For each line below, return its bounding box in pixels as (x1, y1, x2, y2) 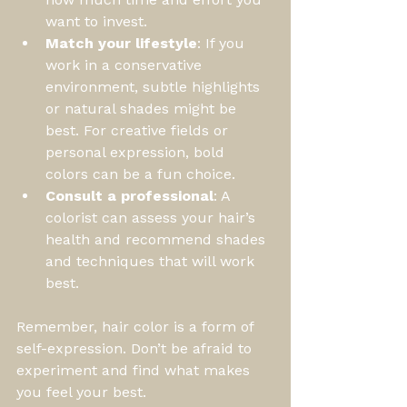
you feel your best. (16, 382, 146, 401)
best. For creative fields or (45, 121, 233, 139)
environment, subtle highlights (45, 77, 264, 95)
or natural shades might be (45, 99, 241, 117)
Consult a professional (45, 186, 213, 204)
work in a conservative (45, 55, 206, 74)
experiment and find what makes (16, 361, 254, 379)
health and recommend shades (45, 230, 270, 248)
